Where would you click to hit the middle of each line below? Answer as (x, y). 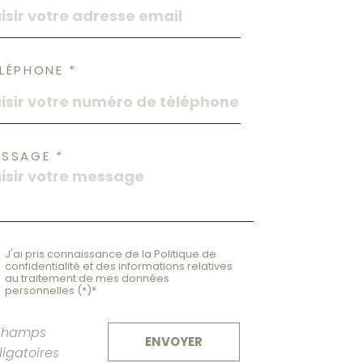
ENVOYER (174, 342)
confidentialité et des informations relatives (118, 267)
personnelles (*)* (50, 291)
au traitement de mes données (87, 279)
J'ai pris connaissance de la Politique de (110, 254)
